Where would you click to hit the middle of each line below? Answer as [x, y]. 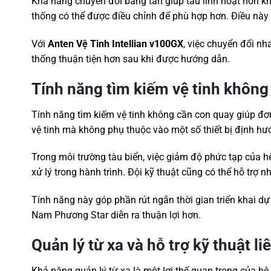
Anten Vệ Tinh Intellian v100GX [116, 44]
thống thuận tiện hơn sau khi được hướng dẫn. [131, 59]
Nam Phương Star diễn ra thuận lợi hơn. [116, 215]
